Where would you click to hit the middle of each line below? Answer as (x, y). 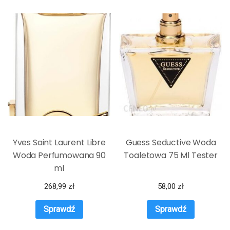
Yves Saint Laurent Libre (59, 143)
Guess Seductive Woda (171, 143)
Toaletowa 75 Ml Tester (171, 156)
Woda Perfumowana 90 (59, 156)
